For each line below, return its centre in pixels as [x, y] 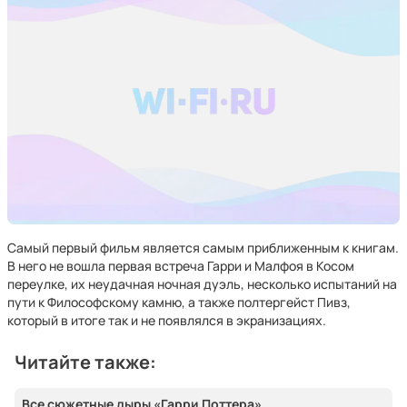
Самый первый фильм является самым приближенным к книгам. [203, 248]
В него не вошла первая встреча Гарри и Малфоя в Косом [181, 266]
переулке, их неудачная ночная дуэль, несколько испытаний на [202, 284]
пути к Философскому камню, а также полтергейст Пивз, [179, 302]
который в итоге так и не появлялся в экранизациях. [167, 320]
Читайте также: [85, 362]
